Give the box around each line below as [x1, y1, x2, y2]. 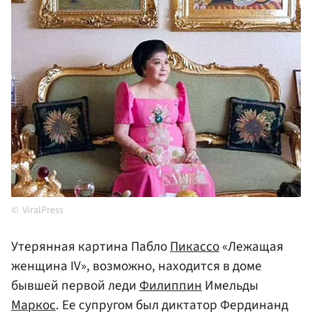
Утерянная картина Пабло [11, 237, 170, 257]
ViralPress [22, 203, 63, 218]
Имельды [202, 276, 258, 296]
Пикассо [170, 237, 219, 257]
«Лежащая [219, 237, 283, 257]
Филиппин [139, 276, 202, 296]
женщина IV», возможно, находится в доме [11, 256, 262, 276]
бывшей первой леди [11, 276, 139, 296]
